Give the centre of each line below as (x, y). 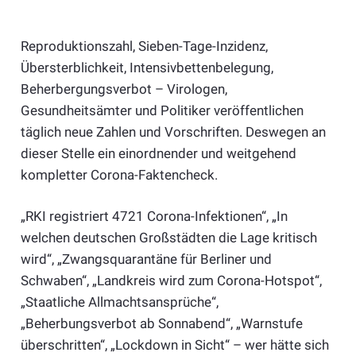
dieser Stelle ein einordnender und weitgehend (158, 153)
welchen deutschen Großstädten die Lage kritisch (168, 238)
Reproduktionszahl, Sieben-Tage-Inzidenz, (144, 46)
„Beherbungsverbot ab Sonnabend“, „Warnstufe (161, 324)
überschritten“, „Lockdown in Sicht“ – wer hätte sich (174, 345)
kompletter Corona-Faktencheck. (119, 174)
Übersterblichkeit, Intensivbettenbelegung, (147, 67)
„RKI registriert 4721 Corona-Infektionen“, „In (154, 217)
